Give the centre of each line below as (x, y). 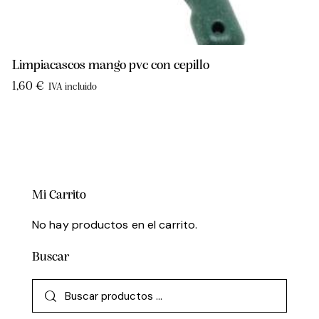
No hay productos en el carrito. (115, 225)
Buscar (51, 258)
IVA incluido (73, 88)
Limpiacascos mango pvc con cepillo (111, 66)
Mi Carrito (59, 196)
